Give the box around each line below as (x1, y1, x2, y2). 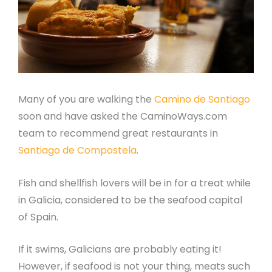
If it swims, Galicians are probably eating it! (18, 242, 222, 257)
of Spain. (18, 209, 58, 224)
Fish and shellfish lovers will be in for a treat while (18, 175, 251, 190)
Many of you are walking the (18, 92, 154, 106)
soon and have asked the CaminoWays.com (18, 109, 227, 123)
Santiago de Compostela (18, 143, 137, 157)
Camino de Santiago (154, 92, 250, 106)
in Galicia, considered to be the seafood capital (18, 192, 242, 207)
